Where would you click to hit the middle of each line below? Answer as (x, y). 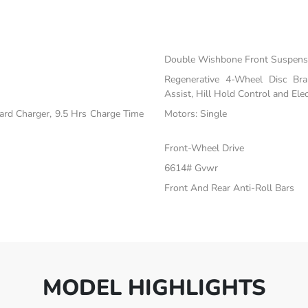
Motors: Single (195, 114)
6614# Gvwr (191, 168)
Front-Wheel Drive (204, 148)
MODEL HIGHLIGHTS (154, 288)
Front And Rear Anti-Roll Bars (229, 188)
